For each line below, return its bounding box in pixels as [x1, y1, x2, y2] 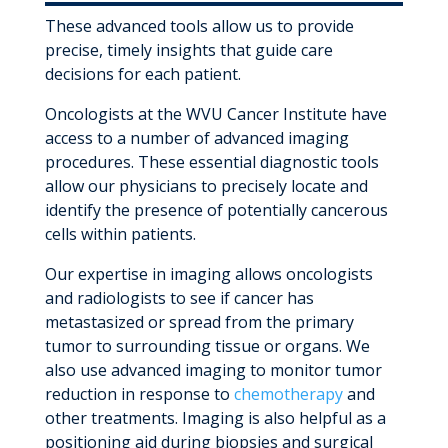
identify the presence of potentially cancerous [44, 199, 388, 221]
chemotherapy [233, 383, 343, 405]
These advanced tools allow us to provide [44, 15, 354, 37]
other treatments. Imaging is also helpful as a [44, 407, 386, 429]
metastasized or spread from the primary [44, 311, 354, 333]
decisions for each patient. [44, 63, 241, 85]
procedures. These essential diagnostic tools [44, 151, 379, 173]
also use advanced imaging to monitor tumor [44, 359, 382, 381]
